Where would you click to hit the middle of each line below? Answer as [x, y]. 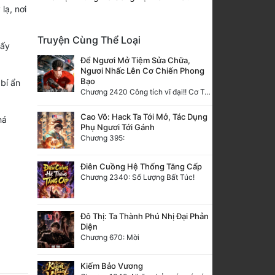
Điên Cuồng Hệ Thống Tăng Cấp [141, 166]
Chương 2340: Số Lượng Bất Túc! [137, 177]
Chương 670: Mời [110, 237]
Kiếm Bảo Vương [112, 265]
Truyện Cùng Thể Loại [89, 40]
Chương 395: [103, 137]
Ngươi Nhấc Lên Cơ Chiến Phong [142, 70]
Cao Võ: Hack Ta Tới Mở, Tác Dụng [144, 116]
